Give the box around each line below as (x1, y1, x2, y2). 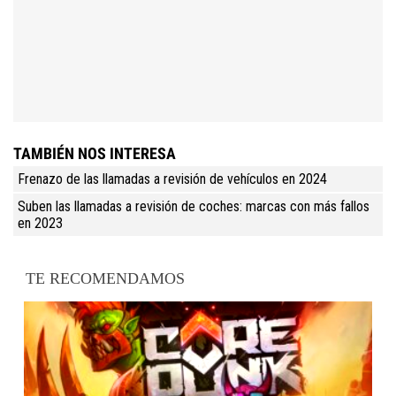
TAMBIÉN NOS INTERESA (13, 143, 176, 163)
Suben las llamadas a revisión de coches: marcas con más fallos (18, 197, 369, 215)
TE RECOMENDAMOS (26, 269, 186, 287)
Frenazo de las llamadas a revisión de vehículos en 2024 (18, 170, 327, 187)
